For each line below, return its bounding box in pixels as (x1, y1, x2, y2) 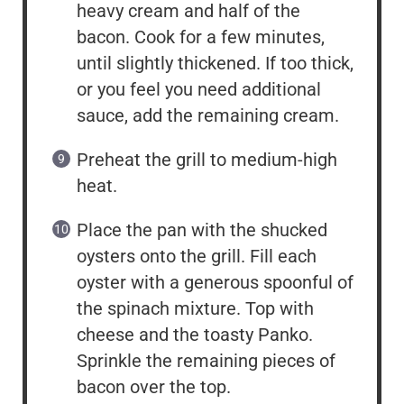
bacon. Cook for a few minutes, (77, 26, 325, 49)
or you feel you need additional (77, 78, 321, 101)
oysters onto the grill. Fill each (77, 245, 317, 268)
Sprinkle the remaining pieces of (77, 350, 335, 372)
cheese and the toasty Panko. (77, 324, 313, 346)
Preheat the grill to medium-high (77, 149, 337, 171)
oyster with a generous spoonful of (77, 271, 353, 294)
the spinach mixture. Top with (77, 298, 314, 320)
